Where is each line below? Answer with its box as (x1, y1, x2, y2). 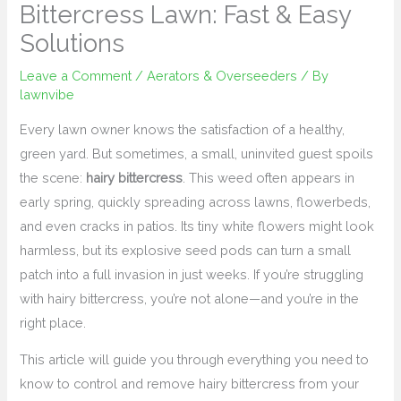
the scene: (20, 169, 87, 185)
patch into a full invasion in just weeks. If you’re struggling (20, 266, 364, 282)
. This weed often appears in (183, 169, 355, 185)
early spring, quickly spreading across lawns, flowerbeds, (20, 193, 371, 209)
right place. (20, 314, 87, 330)
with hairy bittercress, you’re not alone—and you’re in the (20, 290, 360, 306)
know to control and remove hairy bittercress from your (20, 376, 360, 392)
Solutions (20, 29, 125, 58)
